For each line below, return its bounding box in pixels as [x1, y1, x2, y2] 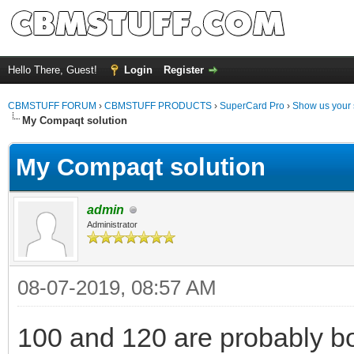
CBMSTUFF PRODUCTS [104, 100, 212, 111]
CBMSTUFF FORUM [8, 100, 96, 111]
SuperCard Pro [220, 100, 284, 111]
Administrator [87, 220, 137, 229]
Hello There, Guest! [8, 64, 100, 76]
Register [164, 64, 204, 76]
